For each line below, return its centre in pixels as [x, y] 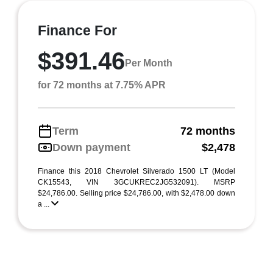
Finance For [78, 30]
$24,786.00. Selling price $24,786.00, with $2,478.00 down [136, 193]
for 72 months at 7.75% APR [102, 85]
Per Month [149, 63]
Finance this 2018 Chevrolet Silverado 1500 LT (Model [136, 171]
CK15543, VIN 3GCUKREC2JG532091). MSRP [136, 182]
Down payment [92, 147]
